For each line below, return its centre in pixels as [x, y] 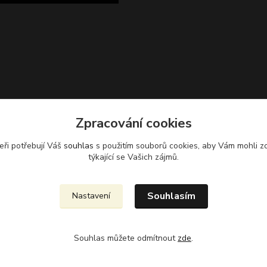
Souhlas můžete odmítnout [126, 238]
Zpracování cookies [133, 123]
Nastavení [91, 196]
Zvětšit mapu [155, 145]
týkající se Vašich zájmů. [133, 157]
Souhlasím [171, 196]
